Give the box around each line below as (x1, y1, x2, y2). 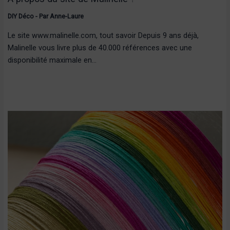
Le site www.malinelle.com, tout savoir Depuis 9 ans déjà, (7, 30, 199, 40)
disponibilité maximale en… (7, 55, 97, 65)
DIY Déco (7, 12, 34, 21)
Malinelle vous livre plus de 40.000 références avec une (7, 43, 192, 52)
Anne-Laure (49, 12, 84, 21)
